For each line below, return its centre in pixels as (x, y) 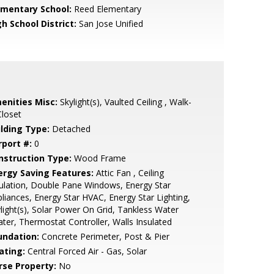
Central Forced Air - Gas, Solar (86, 251)
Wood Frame (98, 158)
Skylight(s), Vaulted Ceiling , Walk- (124, 102)
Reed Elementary (106, 9)
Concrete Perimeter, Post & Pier (104, 236)
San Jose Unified (109, 24)
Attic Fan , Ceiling (128, 173)
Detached (70, 129)
